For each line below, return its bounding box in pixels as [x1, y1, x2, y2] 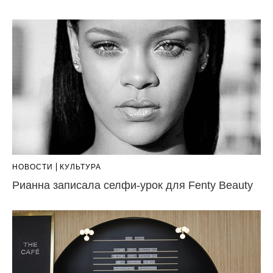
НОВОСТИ [12, 162, 53, 171]
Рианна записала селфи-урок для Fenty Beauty [12, 179, 253, 191]
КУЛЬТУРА [60, 162, 101, 171]
